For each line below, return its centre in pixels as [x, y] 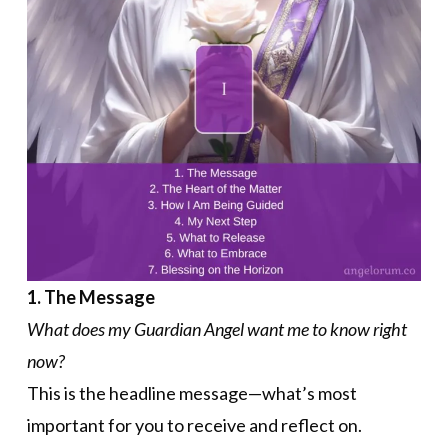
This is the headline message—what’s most [191, 393]
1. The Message [90, 297]
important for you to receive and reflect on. [194, 425]
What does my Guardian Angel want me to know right [216, 329]
